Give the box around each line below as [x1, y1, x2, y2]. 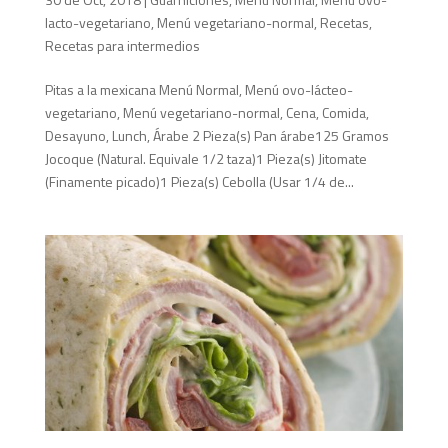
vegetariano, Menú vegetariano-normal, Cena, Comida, [44, 101, 369, 123]
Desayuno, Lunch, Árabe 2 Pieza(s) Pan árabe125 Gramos [44, 124, 389, 146]
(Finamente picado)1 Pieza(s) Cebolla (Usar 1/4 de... [44, 170, 354, 192]
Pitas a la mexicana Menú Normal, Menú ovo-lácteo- [44, 78, 353, 100]
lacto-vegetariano [44, 11, 151, 33]
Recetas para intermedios [44, 34, 200, 56]
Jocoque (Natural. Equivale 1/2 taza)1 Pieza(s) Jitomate [44, 147, 367, 169]
